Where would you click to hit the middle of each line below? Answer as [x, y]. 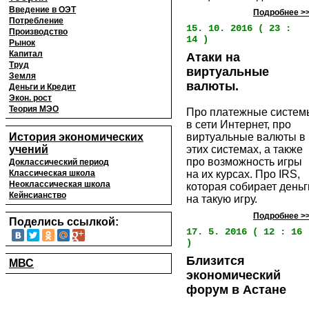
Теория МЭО [34, 109]
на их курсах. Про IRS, [243, 175]
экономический [233, 276]
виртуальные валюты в [246, 137]
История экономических [76, 137]
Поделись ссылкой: [64, 222]
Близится [216, 261]
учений [29, 149]
